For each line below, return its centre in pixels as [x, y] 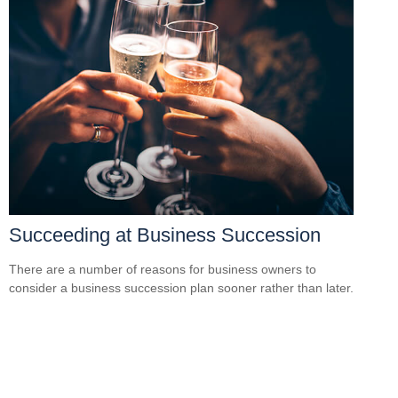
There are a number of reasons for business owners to [163, 270]
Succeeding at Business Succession [165, 235]
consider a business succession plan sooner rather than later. [181, 288]
